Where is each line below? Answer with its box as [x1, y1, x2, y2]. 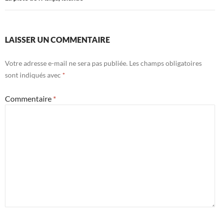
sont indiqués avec [5, 70, 62, 79]
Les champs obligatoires [129, 58, 202, 67]
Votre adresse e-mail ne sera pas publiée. [5, 58, 128, 67]
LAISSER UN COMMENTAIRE [5, 34, 110, 44]
